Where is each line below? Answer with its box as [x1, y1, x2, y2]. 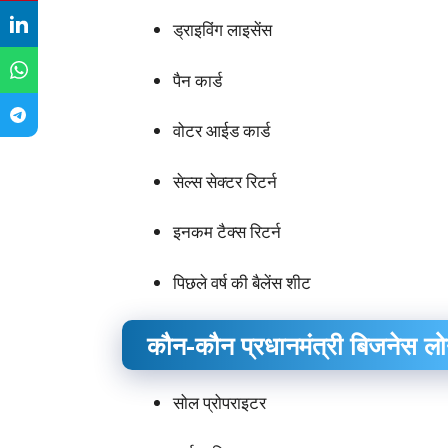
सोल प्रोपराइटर [173, 391, 266, 415]
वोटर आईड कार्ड [173, 119, 270, 143]
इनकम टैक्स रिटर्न [173, 220, 281, 244]
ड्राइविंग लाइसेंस [173, 18, 272, 42]
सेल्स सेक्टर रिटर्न [173, 169, 277, 193]
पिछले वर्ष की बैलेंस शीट [173, 270, 311, 294]
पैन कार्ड [173, 68, 222, 92]
